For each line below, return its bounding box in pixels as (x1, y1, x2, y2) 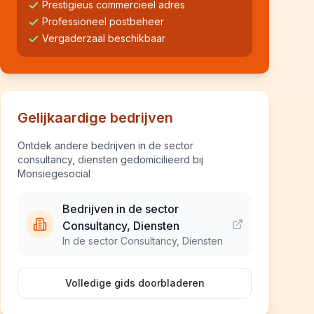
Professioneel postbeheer (42, 15, 164, 27)
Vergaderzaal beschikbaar (42, 32, 165, 44)
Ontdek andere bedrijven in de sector (18, 139, 193, 151)
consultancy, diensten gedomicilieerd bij (18, 153, 203, 165)
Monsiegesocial (18, 168, 90, 179)
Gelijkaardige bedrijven (18, 109, 173, 126)
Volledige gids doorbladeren (64, 277, 205, 289)
